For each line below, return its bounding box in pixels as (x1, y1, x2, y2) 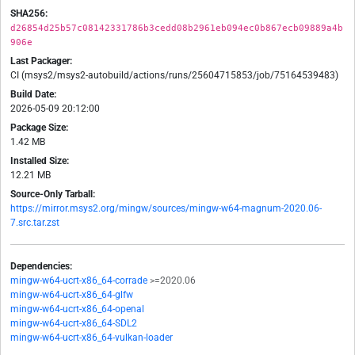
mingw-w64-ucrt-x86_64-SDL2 (10, 318, 137, 330)
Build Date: (10, 89, 56, 101)
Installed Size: (10, 155, 69, 167)
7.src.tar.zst (10, 217, 59, 229)
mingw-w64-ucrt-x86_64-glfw (10, 289, 133, 301)
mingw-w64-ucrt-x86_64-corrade (10, 275, 147, 287)
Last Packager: (10, 55, 72, 67)
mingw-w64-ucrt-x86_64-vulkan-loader (10, 332, 173, 344)
